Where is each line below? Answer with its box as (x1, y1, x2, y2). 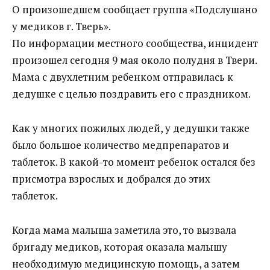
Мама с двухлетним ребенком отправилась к (12, 69, 233, 84)
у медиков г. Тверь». (12, 19, 111, 33)
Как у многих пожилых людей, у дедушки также (12, 121, 250, 135)
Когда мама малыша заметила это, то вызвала (12, 222, 236, 237)
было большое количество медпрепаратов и (12, 137, 229, 152)
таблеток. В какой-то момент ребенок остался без (12, 154, 256, 169)
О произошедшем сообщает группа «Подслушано (12, 2, 257, 16)
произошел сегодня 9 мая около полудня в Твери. (12, 52, 257, 67)
